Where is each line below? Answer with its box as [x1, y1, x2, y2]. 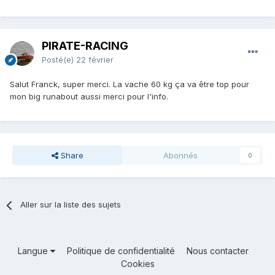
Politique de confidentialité [66, 246, 175, 257]
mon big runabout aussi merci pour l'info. [10, 91, 168, 102]
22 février [76, 55, 114, 65]
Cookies [120, 258, 155, 269]
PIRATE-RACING [42, 39, 128, 53]
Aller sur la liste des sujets [20, 199, 122, 210]
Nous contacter [186, 246, 249, 257]
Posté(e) [42, 55, 76, 65]
